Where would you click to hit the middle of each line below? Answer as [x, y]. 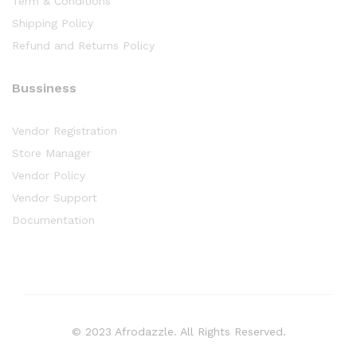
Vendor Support [55, 197]
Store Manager [51, 153]
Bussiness [44, 88]
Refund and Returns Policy [83, 45]
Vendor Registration [65, 130]
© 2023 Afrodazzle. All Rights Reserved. [178, 331]
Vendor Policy [49, 175]
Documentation [53, 220]
